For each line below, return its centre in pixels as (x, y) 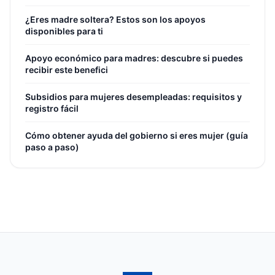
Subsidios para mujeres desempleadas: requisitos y (134, 97)
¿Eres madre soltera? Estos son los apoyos (115, 19)
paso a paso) (52, 147)
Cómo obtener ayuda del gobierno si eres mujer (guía (137, 135)
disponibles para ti (64, 31)
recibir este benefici (67, 70)
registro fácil (52, 108)
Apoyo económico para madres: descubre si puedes (134, 58)
